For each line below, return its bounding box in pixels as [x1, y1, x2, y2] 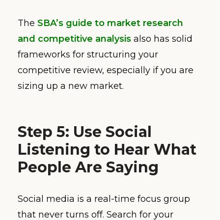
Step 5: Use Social [18, 122, 152, 141]
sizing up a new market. [18, 80, 124, 91]
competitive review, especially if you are [18, 64, 193, 76]
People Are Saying [18, 158, 159, 176]
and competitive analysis [18, 33, 131, 44]
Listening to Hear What [18, 140, 196, 159]
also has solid [131, 33, 192, 44]
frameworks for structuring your [18, 49, 158, 60]
